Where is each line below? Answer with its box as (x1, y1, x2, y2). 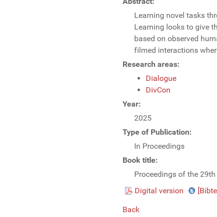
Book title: (123, 155, 158, 165)
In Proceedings (134, 141, 185, 151)
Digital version (135, 186, 184, 196)
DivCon (146, 85, 170, 95)
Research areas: (123, 60, 180, 69)
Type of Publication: (123, 127, 192, 137)
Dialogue (146, 74, 176, 83)
